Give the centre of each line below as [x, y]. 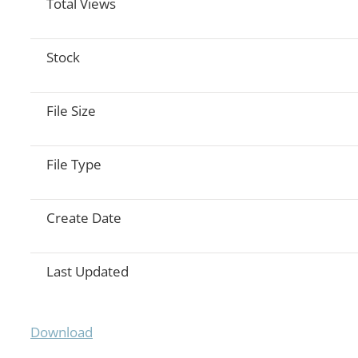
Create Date [84, 218]
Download [62, 332]
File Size [71, 111]
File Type [74, 165]
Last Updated [88, 272]
